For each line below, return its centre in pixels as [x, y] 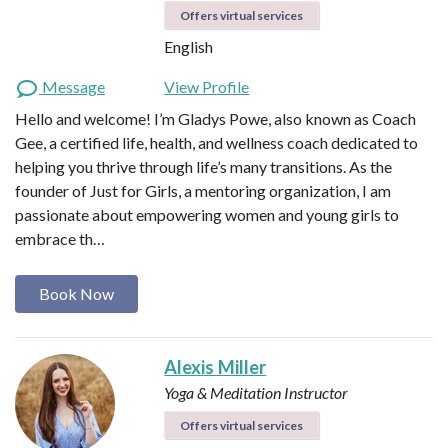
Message [72, 86]
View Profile [207, 86]
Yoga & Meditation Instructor [256, 393]
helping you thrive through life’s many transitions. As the [203, 166]
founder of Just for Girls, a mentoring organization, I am [203, 190]
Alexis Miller [215, 367]
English [189, 46]
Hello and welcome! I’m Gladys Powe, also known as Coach [215, 118]
